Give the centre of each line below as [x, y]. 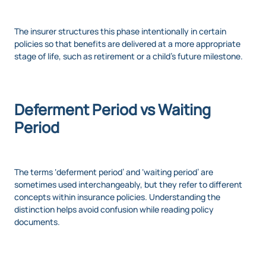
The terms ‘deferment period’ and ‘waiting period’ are [114, 172]
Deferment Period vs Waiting [113, 110]
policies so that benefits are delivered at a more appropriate [127, 44]
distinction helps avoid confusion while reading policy [114, 210]
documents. [37, 222]
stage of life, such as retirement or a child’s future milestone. [129, 56]
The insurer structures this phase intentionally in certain [120, 31]
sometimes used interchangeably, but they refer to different [128, 185]
